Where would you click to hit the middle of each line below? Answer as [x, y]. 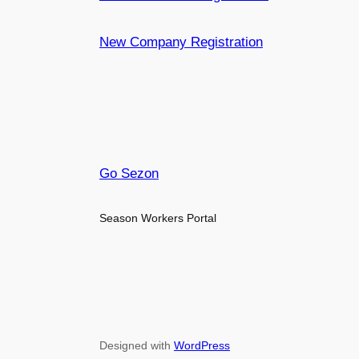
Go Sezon [129, 174]
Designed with [137, 345]
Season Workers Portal [158, 218]
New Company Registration [181, 42]
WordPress [202, 345]
